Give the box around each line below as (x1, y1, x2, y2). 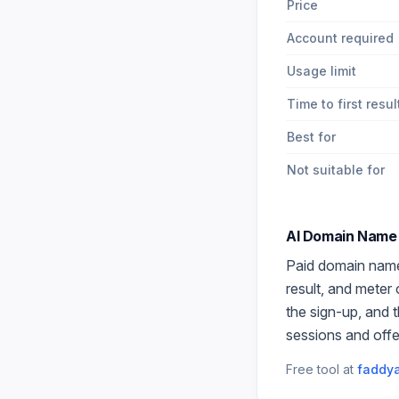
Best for (287, 129, 336, 144)
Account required (287, 30, 394, 45)
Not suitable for (287, 162, 385, 177)
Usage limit (287, 63, 356, 78)
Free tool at (286, 362, 354, 377)
